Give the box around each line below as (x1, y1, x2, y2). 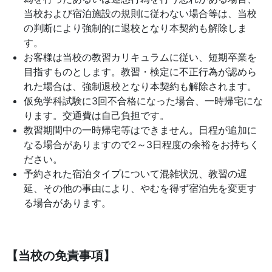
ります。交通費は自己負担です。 (23, 109, 169, 121)
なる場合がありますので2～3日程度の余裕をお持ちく (23, 138, 259, 151)
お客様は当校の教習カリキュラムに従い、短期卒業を (23, 51, 257, 63)
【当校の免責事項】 (6, 248, 115, 263)
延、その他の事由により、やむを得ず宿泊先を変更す (23, 182, 257, 194)
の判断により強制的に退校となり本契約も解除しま (23, 22, 247, 34)
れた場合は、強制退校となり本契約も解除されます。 (23, 80, 257, 92)
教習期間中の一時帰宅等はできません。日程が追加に (23, 124, 257, 136)
